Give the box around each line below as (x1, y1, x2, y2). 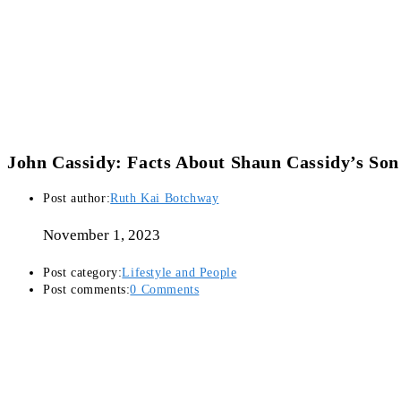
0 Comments (130, 283, 200, 297)
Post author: (43, 192, 111, 206)
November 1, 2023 (43, 226, 160, 244)
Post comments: (43, 283, 131, 297)
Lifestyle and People (122, 266, 237, 280)
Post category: (43, 266, 123, 280)
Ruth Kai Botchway (110, 192, 219, 206)
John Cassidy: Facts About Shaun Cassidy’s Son (7, 152, 399, 173)
